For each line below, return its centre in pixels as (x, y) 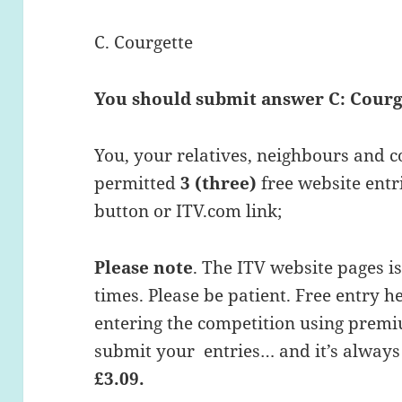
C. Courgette (144, 42)
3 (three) (219, 183)
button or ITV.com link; (188, 210)
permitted (138, 183)
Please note (144, 267)
